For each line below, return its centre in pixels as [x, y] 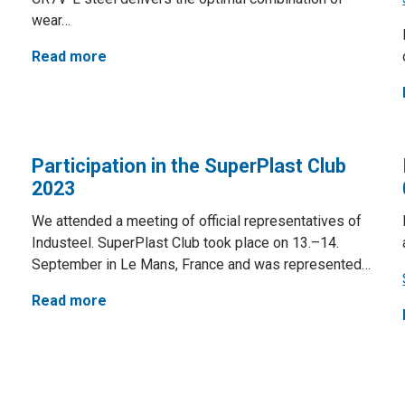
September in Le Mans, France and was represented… [201, 264]
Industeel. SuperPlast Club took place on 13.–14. [185, 243]
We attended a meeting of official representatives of [196, 221]
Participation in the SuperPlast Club [188, 166]
